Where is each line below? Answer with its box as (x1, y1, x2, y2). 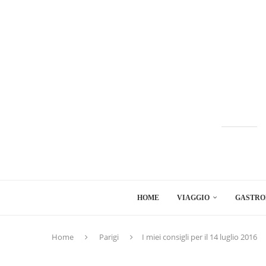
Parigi (99, 232, 119, 242)
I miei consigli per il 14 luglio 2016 (142, 232, 257, 242)
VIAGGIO (177, 194, 210, 202)
